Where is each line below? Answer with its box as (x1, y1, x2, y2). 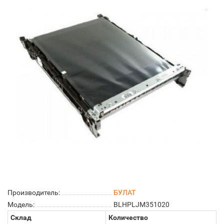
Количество (108, 213, 148, 221)
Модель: (7, 200, 34, 208)
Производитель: (7, 188, 60, 196)
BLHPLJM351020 (113, 200, 169, 208)
